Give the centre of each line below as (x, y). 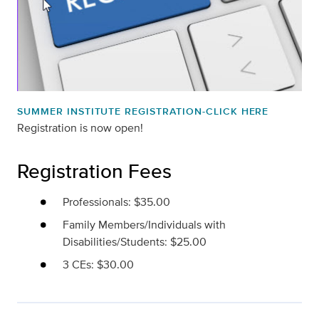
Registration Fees (94, 171)
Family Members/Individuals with (144, 224)
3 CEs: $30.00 (98, 264)
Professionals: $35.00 (116, 202)
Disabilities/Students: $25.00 (135, 241)
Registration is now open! (80, 127)
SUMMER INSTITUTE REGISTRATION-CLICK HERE (143, 111)
